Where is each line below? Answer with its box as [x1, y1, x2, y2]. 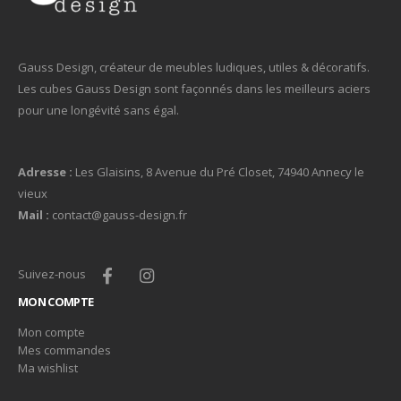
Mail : [18, 207, 49, 224]
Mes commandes [18, 342, 111, 359]
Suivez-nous [18, 266, 89, 283]
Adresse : [18, 164, 73, 181]
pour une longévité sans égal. [18, 102, 179, 119]
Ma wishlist [18, 360, 78, 377]
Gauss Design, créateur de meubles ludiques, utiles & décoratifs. [18, 59, 370, 76]
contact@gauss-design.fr [49, 207, 187, 224]
